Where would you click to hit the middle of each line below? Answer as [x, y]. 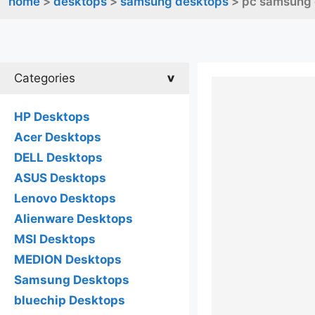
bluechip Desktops [70, 300]
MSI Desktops [55, 239]
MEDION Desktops [68, 259]
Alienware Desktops [73, 219]
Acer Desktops [58, 137]
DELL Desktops [58, 157]
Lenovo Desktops [65, 198]
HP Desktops [52, 117]
